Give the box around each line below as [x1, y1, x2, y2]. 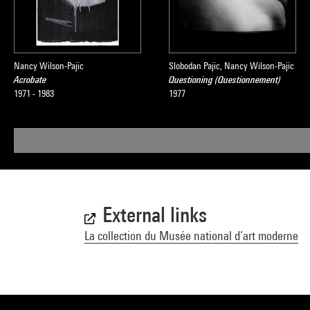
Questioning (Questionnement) [169, 74, 281, 85]
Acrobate [14, 74, 46, 85]
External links [102, 203, 207, 226]
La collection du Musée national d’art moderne [84, 228, 298, 243]
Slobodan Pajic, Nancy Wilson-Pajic [169, 60, 294, 71]
